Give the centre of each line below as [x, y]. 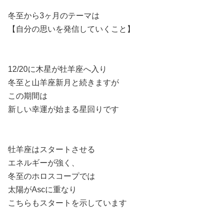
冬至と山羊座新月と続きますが [63, 83]
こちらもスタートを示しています [67, 203]
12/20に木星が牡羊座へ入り [57, 69]
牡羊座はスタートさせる [52, 149]
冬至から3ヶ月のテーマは [54, 16]
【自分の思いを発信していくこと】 [71, 29]
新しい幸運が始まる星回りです [63, 109]
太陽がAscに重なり [42, 190]
